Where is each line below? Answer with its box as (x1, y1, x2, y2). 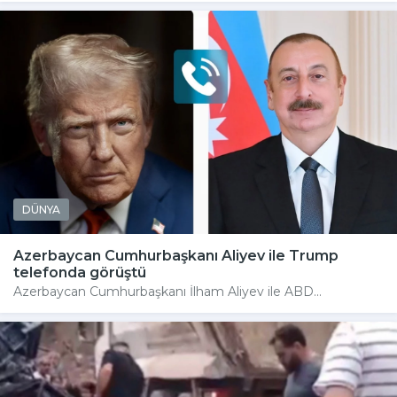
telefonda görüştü (13, 263, 146, 281)
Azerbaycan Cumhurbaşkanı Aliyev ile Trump (13, 246, 339, 264)
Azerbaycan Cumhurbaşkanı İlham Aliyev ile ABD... (13, 283, 322, 300)
